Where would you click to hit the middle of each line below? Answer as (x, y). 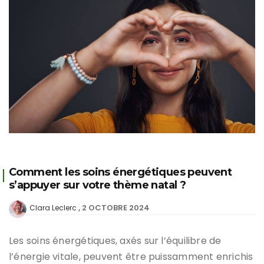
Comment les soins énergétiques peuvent (121, 172)
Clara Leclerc (53, 207)
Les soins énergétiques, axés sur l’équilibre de (115, 240)
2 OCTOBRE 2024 (116, 207)
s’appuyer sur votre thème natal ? (98, 185)
